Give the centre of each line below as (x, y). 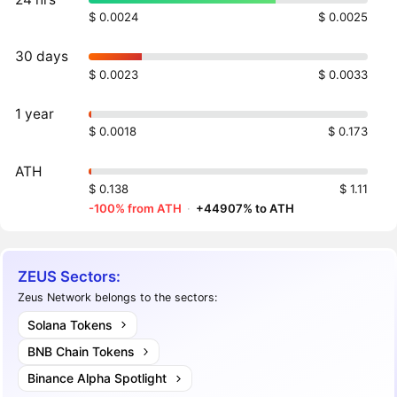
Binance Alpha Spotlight (97, 378)
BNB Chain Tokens (80, 351)
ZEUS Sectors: (70, 276)
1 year (35, 114)
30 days (42, 57)
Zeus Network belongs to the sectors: (118, 298)
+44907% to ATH (245, 208)
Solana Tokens (69, 324)
